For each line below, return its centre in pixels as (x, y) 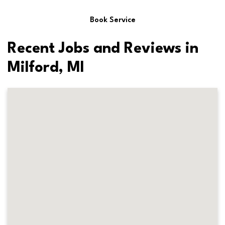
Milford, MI (46, 68)
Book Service (113, 20)
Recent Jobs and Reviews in (103, 49)
